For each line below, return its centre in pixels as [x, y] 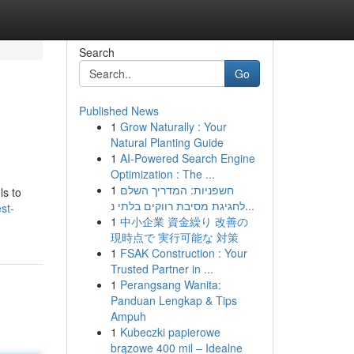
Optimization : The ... [162, 174]
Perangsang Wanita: [170, 284]
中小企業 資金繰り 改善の [184, 221]
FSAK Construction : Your [183, 253]
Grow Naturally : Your [173, 126]
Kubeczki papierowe [170, 332]
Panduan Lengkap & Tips [173, 300]
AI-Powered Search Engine [187, 158]
